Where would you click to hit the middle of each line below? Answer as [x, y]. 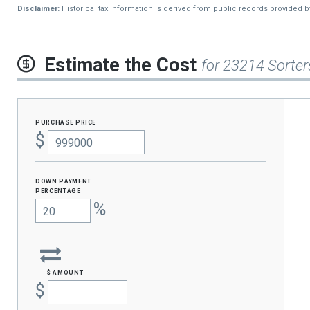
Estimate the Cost [123, 65]
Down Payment [63, 181]
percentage [58, 190]
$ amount [65, 272]
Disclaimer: [38, 9]
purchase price [66, 122]
